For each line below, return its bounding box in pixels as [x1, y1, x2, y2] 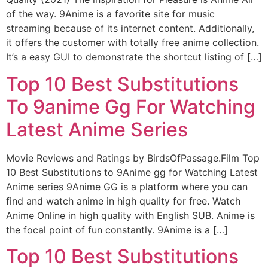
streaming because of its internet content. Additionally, [6, 22, 254, 35]
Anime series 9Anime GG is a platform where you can [6, 180, 248, 193]
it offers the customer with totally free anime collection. [6, 36, 259, 49]
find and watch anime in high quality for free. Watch [6, 194, 240, 207]
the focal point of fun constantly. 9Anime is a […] [6, 223, 228, 236]
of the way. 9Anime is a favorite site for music [6, 8, 215, 20]
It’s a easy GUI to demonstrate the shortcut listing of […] [6, 51, 262, 63]
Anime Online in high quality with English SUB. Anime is [6, 209, 255, 221]
